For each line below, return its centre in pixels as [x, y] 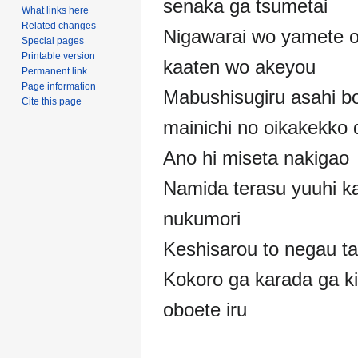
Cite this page [52, 102]
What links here [56, 11]
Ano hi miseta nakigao [256, 158]
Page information [59, 87]
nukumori [202, 219]
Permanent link [55, 72]
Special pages [53, 41]
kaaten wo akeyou [239, 67]
